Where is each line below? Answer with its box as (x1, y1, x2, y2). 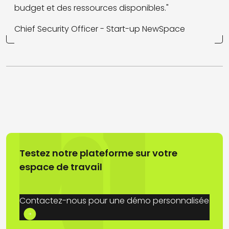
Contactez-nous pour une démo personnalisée (19, 195, 209, 207)
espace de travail (19, 161, 102, 173)
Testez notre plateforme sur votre (19, 147, 177, 159)
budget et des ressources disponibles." (14, 2, 169, 14)
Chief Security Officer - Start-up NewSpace (14, 23, 185, 35)
